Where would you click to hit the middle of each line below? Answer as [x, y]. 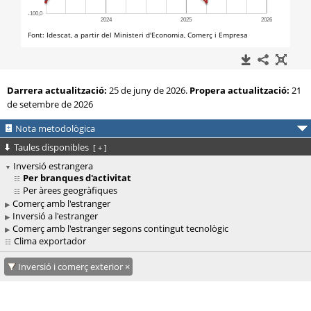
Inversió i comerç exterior [72, 266]
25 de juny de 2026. [149, 91]
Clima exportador [50, 241]
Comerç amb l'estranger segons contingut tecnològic [120, 228]
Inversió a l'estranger [55, 216]
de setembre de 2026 [50, 104]
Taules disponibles [52, 148]
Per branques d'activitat [76, 177]
